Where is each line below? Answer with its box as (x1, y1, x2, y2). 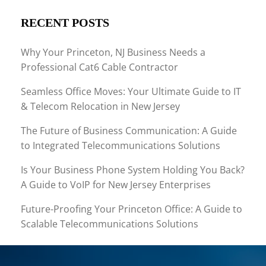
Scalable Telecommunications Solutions (21, 217, 198, 230)
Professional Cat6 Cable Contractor (21, 60, 178, 74)
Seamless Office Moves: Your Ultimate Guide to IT (21, 84, 241, 98)
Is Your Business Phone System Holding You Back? (21, 163, 245, 176)
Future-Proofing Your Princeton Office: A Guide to (21, 202, 242, 216)
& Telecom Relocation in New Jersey (21, 99, 180, 113)
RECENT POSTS (21, 15, 109, 29)
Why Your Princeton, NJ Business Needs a (21, 45, 205, 59)
